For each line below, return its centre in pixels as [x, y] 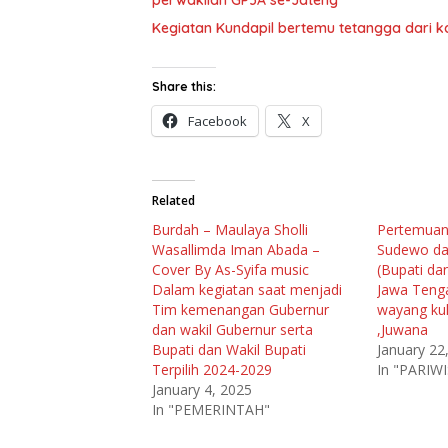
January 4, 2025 [202, 390]
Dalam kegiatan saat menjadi [247, 290]
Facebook [217, 121]
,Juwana [403, 330]
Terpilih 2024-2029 [212, 370]
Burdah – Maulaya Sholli [230, 230]
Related [173, 201]
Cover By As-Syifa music [230, 270]
